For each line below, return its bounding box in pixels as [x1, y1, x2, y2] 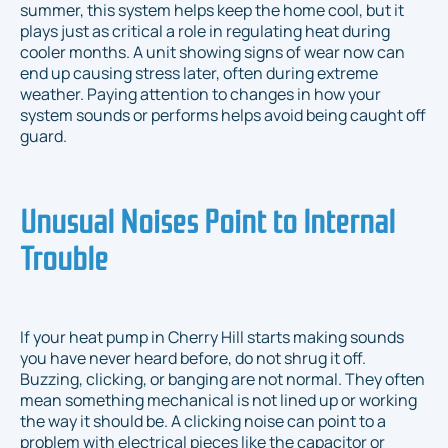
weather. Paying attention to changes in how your [20, 83, 381, 106]
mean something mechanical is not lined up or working [20, 389, 417, 412]
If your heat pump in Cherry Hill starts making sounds [20, 326, 404, 349]
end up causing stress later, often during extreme [20, 62, 378, 85]
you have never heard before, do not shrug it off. [20, 347, 366, 370]
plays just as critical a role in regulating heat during [20, 20, 390, 43]
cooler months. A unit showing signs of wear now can [20, 41, 405, 64]
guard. [20, 125, 67, 148]
